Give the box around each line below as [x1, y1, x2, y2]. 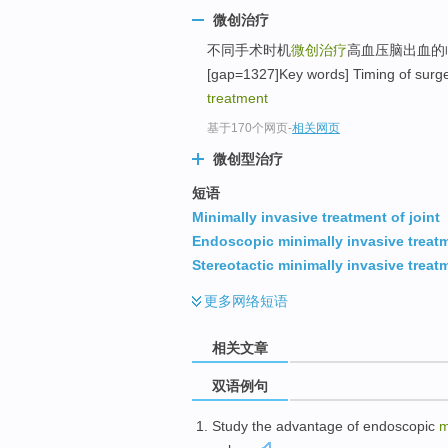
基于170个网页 [207, 121, 288, 136]
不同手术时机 [207, 42, 291, 59]
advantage [276, 417, 343, 434]
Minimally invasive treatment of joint [192, 209, 440, 226]
